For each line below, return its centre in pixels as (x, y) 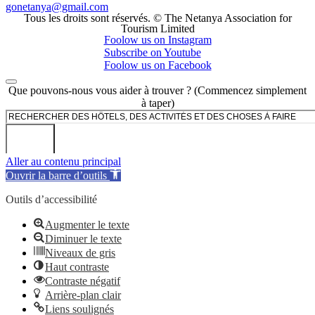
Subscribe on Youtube (152, 52)
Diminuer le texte (83, 238)
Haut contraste (77, 266)
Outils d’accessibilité (51, 199)
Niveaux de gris (80, 252)
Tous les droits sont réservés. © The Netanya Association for (157, 18)
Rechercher (30, 115)
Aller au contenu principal (63, 161)
